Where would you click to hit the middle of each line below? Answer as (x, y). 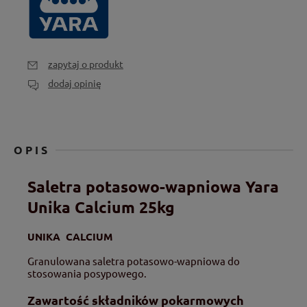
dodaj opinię (75, 83)
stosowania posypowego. (87, 273)
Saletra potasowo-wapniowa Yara (153, 186)
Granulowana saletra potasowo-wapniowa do (134, 261)
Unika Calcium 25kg (101, 207)
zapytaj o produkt (86, 64)
